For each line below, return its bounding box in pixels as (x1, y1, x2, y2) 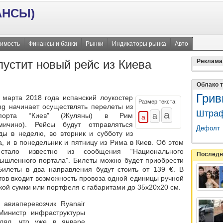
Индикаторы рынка (112, 40, 166, 47)
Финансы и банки (28, 40, 77, 47)
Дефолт (196, 124, 220, 132)
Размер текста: (138, 99, 177, 105)
